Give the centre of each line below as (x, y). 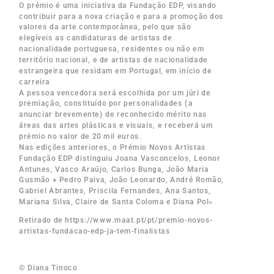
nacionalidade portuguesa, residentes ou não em (112, 49)
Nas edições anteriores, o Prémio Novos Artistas (113, 147)
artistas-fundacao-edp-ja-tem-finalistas (95, 231)
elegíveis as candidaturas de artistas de (96, 38)
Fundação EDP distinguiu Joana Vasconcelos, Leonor (120, 158)
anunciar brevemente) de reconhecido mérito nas (113, 115)
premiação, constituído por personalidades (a (106, 104)
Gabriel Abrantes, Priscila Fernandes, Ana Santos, (115, 191)
